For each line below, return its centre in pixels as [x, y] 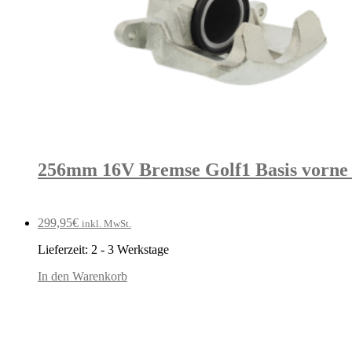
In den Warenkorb [82, 276]
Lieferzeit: [64, 249]
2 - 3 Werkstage [130, 249]
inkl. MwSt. [106, 223]
